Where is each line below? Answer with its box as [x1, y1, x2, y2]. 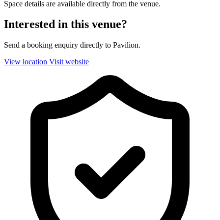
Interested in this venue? [4, 18, 127, 31]
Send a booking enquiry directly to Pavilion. [4, 41, 140, 50]
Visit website [49, 57, 89, 66]
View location [4, 57, 47, 66]
